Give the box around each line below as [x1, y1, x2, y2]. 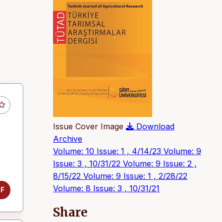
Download [136, 121, 174, 131]
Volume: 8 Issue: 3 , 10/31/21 [53, 183, 160, 193]
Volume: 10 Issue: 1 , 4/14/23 [53, 146, 164, 156]
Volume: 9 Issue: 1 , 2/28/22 [83, 171, 187, 181]
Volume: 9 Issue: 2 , [123, 159, 197, 168]
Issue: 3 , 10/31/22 [53, 159, 123, 168]
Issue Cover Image [53, 121, 123, 131]
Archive [53, 134, 82, 144]
